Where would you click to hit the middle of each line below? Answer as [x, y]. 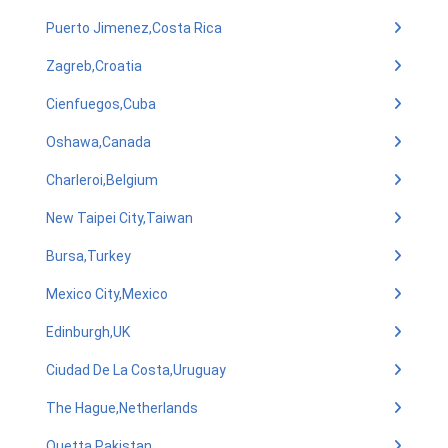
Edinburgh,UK [88, 332]
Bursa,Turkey [88, 256]
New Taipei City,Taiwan [119, 218]
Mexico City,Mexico [107, 294]
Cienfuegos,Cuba [101, 104]
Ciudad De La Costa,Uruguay [136, 370]
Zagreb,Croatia [94, 66]
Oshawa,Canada [98, 142]
